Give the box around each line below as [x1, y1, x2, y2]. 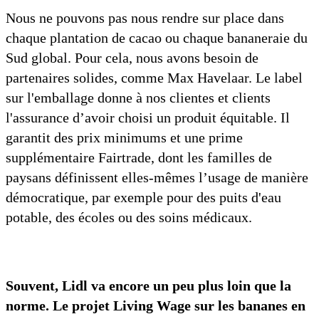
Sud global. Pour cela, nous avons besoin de [6, 50, 258, 66]
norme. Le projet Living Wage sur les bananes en [6, 298, 305, 314]
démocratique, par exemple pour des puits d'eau [6, 189, 281, 206]
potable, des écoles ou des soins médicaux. [6, 209, 252, 226]
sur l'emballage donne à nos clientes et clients [6, 90, 271, 106]
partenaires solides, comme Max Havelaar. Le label [6, 70, 303, 86]
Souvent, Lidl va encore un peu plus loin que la [6, 278, 291, 294]
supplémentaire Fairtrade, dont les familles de [6, 150, 272, 166]
